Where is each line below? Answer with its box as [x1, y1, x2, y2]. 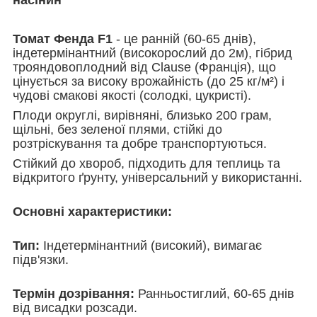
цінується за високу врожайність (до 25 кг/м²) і [13, 74, 284, 88]
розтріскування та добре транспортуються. [13, 136, 267, 151]
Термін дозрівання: [13, 286, 134, 301]
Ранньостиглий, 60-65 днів [134, 286, 294, 301]
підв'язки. [13, 252, 69, 267]
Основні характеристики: [13, 204, 172, 219]
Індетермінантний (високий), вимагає [40, 238, 262, 253]
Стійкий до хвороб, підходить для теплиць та [13, 156, 280, 171]
